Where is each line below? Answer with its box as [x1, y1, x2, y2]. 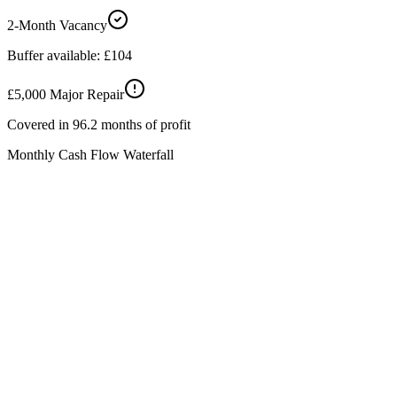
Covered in [7, 117, 73, 133]
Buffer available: [7, 48, 104, 64]
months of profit [97, 117, 191, 133]
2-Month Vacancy [7, 18, 107, 34]
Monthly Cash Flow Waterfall [7, 147, 174, 163]
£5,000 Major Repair [7, 87, 124, 103]
